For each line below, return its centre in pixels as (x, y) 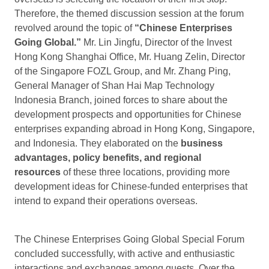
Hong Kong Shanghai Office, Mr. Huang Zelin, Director (130, 56)
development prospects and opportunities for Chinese (128, 114)
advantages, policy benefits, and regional (108, 157)
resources (38, 172)
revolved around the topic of (74, 28)
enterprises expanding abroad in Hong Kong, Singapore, (134, 128)
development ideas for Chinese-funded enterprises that (131, 186)
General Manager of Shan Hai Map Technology (114, 85)
